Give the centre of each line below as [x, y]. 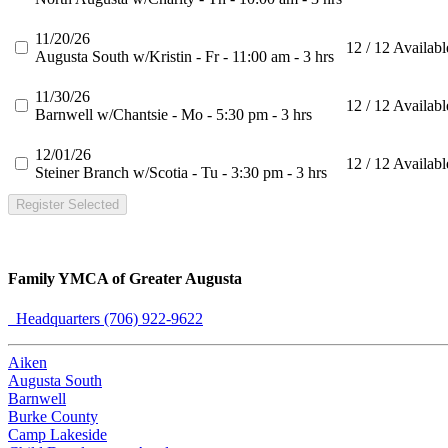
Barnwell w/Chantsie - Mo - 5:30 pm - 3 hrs [173, 115]
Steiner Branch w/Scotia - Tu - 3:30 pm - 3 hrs [181, 173]
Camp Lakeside [57, 434]
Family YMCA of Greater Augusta [125, 279]
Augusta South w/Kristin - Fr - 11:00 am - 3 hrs [184, 57]
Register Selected [67, 205]
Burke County [53, 416]
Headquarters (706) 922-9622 [105, 318]
